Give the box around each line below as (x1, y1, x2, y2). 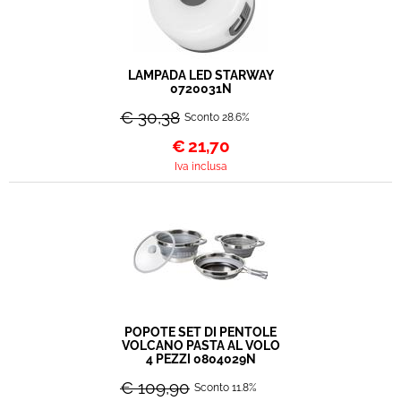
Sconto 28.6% (184, 111, 250, 124)
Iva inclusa (174, 160, 227, 173)
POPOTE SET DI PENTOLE (124, 325, 277, 339)
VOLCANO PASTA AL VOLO (121, 338, 280, 353)
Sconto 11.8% (194, 381, 257, 394)
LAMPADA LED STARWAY (127, 68, 274, 82)
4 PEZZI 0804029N (145, 352, 256, 366)
